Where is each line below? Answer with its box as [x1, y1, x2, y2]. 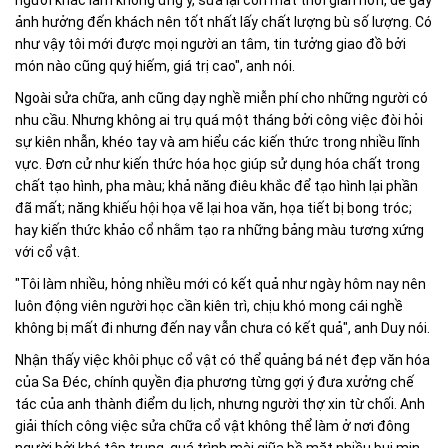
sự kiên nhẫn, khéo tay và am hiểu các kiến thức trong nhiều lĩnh [15, 134, 420, 151]
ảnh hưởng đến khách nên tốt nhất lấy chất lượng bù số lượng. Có [15, 14, 432, 31]
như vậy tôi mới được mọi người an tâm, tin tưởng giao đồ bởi [15, 36, 406, 53]
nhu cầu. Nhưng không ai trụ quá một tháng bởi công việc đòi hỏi [15, 112, 423, 129]
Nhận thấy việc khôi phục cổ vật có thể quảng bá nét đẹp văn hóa [15, 352, 430, 369]
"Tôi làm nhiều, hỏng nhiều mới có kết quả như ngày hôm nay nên [15, 276, 426, 293]
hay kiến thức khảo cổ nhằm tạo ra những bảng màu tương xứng [15, 222, 424, 239]
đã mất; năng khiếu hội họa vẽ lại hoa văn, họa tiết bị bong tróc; [15, 200, 412, 217]
